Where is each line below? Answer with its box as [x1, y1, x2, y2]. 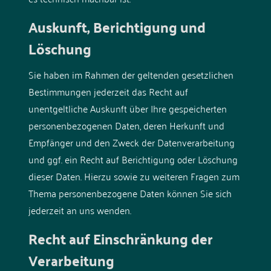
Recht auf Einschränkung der [28, 225, 213, 252]
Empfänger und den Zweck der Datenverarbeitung [28, 133, 235, 151]
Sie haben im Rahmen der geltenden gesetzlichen [28, 65, 233, 83]
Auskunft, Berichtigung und [28, 13, 206, 40]
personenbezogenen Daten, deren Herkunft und [28, 116, 224, 134]
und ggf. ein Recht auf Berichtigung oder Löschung [28, 150, 238, 168]
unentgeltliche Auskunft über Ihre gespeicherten [28, 99, 227, 117]
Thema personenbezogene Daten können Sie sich [28, 184, 232, 201]
